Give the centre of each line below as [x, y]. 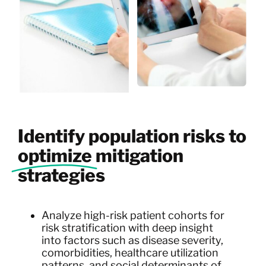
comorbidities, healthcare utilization [130, 252]
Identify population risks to [132, 136]
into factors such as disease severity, [132, 240]
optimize [55, 156]
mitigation [139, 156]
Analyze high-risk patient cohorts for [133, 215]
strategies [61, 175]
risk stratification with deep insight [127, 227]
